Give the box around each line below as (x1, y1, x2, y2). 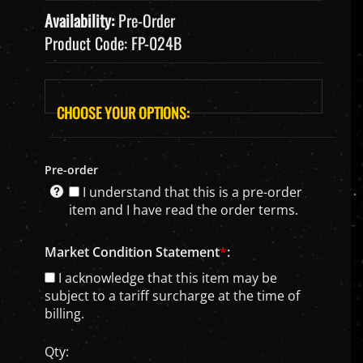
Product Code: (45, 31, 127, 55)
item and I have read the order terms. (69, 201, 298, 219)
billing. (45, 305, 84, 322)
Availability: (45, 8, 114, 32)
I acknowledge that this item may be (55, 269, 277, 287)
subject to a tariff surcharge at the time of (45, 287, 300, 305)
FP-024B (131, 31, 181, 55)
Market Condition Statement (45, 243, 220, 261)
